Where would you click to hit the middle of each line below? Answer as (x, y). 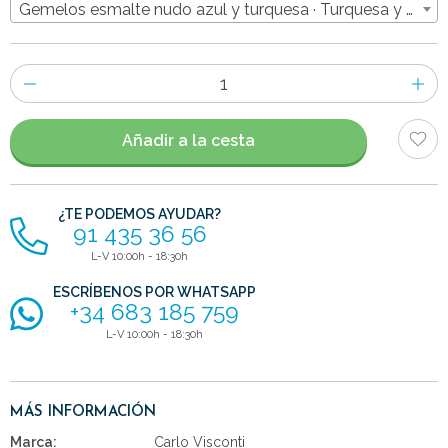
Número (35, 74)
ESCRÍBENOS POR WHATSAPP (155, 291)
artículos (36, 124)
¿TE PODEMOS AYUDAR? (139, 213)
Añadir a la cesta (188, 141)
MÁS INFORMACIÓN (83, 412)
